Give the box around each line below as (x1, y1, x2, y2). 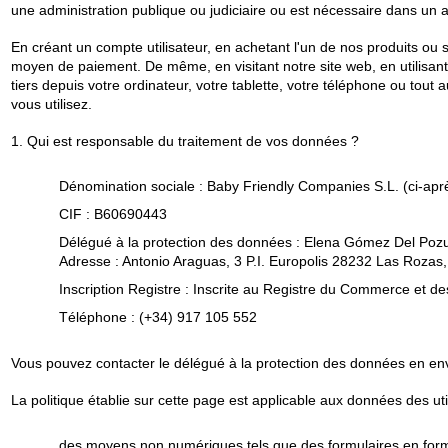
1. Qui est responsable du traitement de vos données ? (10, 132, 359, 149)
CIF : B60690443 (58, 206, 167, 223)
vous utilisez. (10, 95, 92, 112)
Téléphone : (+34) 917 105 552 (58, 309, 257, 326)
